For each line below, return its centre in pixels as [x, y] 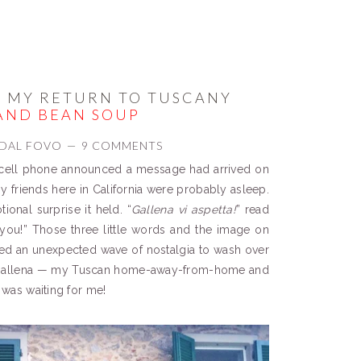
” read [252, 210]
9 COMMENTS [122, 145]
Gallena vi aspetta [182, 210]
